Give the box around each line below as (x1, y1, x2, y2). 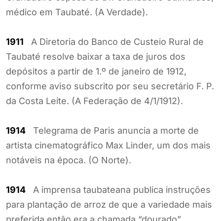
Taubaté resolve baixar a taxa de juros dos (6, 51, 185, 62)
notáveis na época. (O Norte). (6, 154, 131, 165)
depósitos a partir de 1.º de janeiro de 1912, (6, 66, 186, 76)
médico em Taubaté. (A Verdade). (6, 6, 148, 17)
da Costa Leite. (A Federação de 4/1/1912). (6, 95, 183, 106)
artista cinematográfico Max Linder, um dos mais (6, 140, 211, 150)
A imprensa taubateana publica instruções (26, 184, 211, 195)
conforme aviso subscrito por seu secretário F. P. (6, 80, 214, 91)
